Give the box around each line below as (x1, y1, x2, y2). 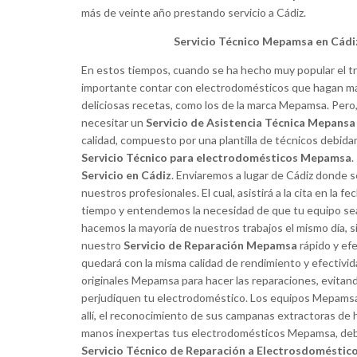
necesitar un (81, 116, 146, 130)
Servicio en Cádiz (81, 168, 171, 182)
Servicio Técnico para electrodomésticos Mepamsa (81, 151, 351, 165)
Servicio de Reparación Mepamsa (124, 238, 297, 253)
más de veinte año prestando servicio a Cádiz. (81, 6, 306, 20)
